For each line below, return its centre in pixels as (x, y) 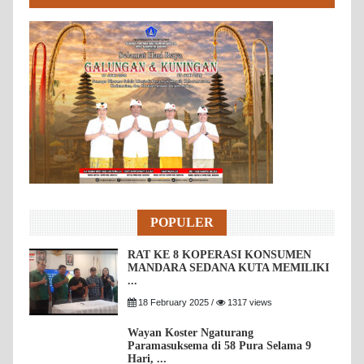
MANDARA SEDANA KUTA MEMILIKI (229, 268)
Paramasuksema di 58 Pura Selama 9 (220, 346)
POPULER (182, 223)
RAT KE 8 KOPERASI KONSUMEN (220, 255)
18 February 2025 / (176, 303)
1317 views (249, 303)
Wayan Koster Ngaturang (191, 333)
